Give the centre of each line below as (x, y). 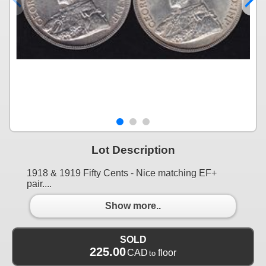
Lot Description (133, 150)
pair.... (39, 183)
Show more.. (133, 206)
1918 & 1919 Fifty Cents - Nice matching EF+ (122, 173)
